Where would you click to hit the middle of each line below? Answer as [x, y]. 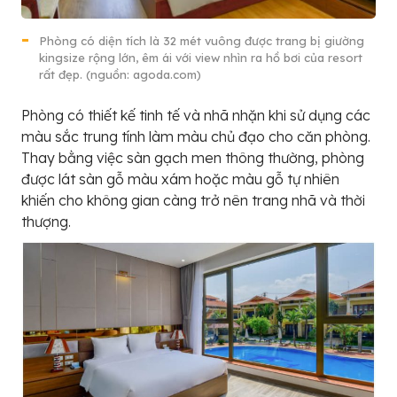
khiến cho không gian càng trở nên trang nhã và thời [193, 201]
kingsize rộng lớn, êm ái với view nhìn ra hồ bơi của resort [201, 58]
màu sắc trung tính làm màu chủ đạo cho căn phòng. [196, 137]
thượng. [46, 222]
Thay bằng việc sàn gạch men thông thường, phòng [193, 158]
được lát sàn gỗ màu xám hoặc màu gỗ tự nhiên [180, 179]
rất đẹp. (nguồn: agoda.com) [120, 75]
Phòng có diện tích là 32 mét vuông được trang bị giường [202, 41]
